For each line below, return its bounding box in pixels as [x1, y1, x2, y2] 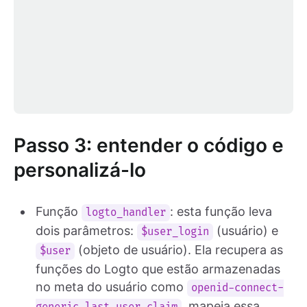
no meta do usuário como [36, 279, 187, 294]
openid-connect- [191, 281, 284, 295]
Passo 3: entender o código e [14, 133, 284, 157]
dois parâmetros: [36, 223, 137, 238]
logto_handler [86, 206, 167, 219]
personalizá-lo [14, 158, 146, 182]
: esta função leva [170, 204, 273, 219]
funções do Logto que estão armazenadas [36, 261, 280, 276]
